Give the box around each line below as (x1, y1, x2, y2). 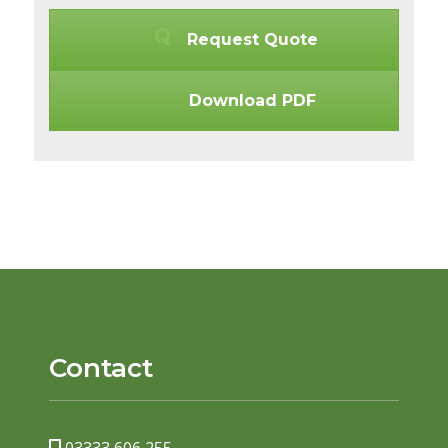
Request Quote (182, 30, 319, 50)
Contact (48, 352, 153, 385)
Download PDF (184, 91, 317, 111)
